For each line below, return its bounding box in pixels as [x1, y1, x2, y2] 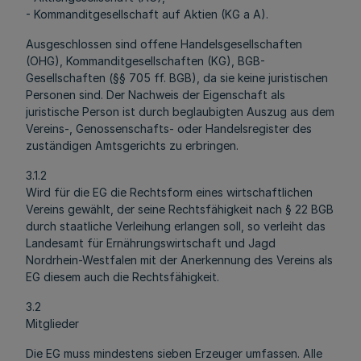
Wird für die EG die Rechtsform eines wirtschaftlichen [26, 185, 313, 199]
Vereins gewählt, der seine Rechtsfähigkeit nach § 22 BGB [26, 202, 334, 216]
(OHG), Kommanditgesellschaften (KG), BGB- [26, 54, 265, 68]
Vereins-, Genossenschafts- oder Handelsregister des [26, 122, 312, 135]
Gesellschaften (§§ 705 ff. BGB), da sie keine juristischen [26, 71, 328, 85]
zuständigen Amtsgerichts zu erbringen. [26, 139, 239, 152]
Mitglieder [26, 317, 79, 330]
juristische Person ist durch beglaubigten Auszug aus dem [26, 105, 334, 118]
